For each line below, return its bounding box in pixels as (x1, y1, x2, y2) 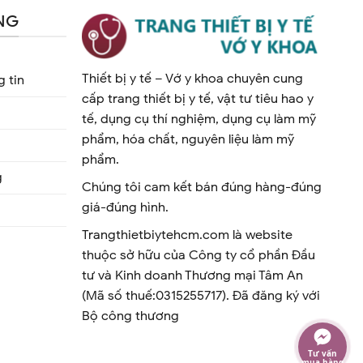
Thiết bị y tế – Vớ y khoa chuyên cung (82, 70, 304, 87)
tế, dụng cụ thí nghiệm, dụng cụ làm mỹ (82, 110, 317, 127)
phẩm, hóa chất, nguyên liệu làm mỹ (82, 130, 295, 147)
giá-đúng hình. (82, 199, 169, 216)
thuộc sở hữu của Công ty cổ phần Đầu (82, 246, 316, 263)
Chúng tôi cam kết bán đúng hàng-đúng (82, 178, 322, 195)
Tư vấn (308, 347, 337, 359)
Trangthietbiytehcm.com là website (82, 226, 293, 243)
